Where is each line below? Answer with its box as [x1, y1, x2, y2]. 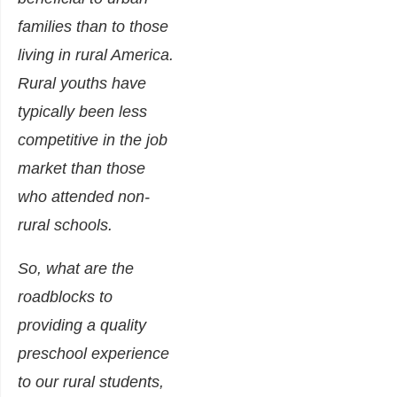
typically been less [18, 103, 147, 121]
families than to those [18, 18, 168, 36]
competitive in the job [18, 131, 167, 150]
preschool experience [18, 345, 169, 363]
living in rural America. [18, 46, 174, 65]
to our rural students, [18, 373, 164, 392]
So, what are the [18, 260, 134, 278]
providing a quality [18, 316, 146, 335]
